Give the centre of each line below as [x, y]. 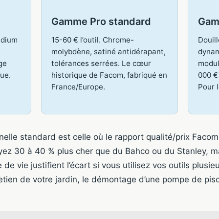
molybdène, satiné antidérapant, [109, 51]
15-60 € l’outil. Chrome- [93, 40]
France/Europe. [78, 87]
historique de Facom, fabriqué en [109, 75]
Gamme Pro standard [101, 21]
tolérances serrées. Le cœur [101, 63]
